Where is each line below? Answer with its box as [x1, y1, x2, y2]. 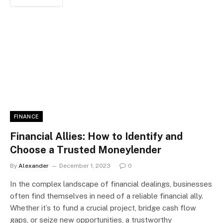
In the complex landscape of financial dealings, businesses [10, 179, 212, 188]
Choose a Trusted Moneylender [10, 143, 161, 156]
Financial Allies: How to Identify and [10, 130, 183, 142]
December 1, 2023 [59, 162, 111, 169]
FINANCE [14, 113, 39, 119]
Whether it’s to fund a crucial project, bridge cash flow [10, 203, 196, 212]
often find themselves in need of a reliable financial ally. [10, 191, 203, 200]
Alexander [18, 162, 49, 169]
